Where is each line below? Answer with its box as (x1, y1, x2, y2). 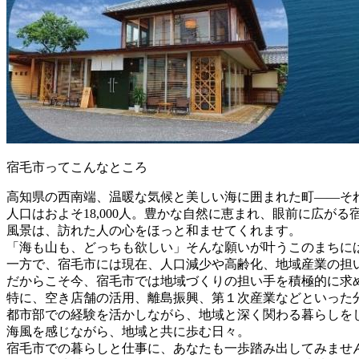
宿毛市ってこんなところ (6, 159, 147, 174)
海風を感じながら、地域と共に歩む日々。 (6, 324, 250, 338)
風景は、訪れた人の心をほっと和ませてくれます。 (6, 223, 301, 237)
